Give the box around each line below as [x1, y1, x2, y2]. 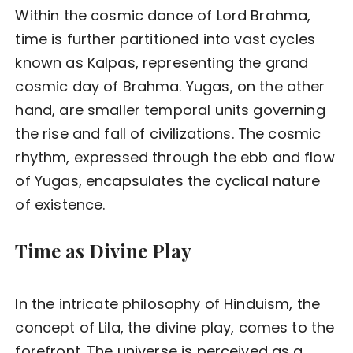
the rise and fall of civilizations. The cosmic [15, 124, 321, 144]
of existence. [15, 195, 106, 215]
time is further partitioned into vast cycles [15, 29, 316, 50]
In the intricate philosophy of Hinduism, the [15, 294, 321, 314]
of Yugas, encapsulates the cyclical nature [15, 171, 320, 191]
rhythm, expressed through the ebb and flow [15, 147, 335, 168]
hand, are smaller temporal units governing [15, 100, 325, 121]
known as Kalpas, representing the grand [15, 53, 309, 73]
